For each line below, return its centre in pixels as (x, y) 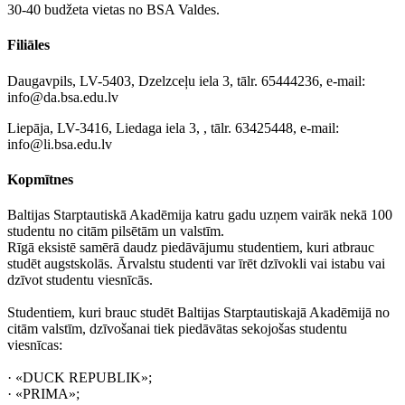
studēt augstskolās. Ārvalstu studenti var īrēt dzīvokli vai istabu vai (196, 264)
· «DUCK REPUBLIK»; (80, 378)
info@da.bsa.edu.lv (63, 97)
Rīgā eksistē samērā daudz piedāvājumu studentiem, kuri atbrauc (191, 248)
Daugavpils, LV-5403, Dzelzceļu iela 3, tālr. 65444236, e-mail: (186, 80)
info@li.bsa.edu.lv (60, 144)
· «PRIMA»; (43, 394)
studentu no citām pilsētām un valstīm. (116, 231)
